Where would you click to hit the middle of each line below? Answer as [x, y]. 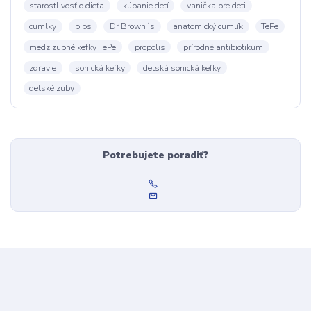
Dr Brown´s [132, 26]
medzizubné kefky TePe [73, 47]
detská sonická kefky [182, 68]
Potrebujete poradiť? [155, 155]
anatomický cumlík [208, 26]
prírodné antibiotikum [223, 47]
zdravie [43, 68]
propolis [150, 47]
